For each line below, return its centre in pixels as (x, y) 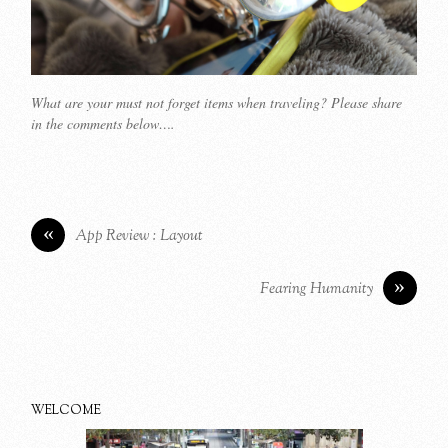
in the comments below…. (103, 123)
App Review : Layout (139, 235)
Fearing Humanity (316, 288)
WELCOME (66, 410)
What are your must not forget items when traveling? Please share (217, 102)
